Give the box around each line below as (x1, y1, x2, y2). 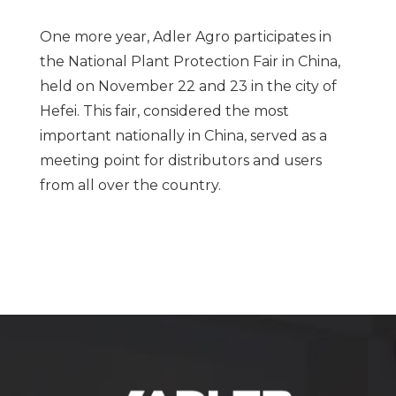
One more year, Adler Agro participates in (39, 27, 331, 45)
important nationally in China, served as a (39, 126, 327, 144)
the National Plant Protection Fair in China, (39, 52, 340, 70)
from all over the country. (39, 176, 221, 194)
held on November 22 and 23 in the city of (39, 77, 337, 95)
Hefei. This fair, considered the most (39, 102, 289, 119)
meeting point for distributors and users (39, 151, 322, 169)
